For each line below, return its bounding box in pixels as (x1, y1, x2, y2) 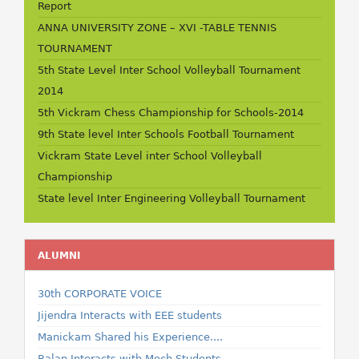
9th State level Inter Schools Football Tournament (38, 128, 294, 140)
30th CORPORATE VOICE (38, 288, 162, 300)
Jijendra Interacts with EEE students (38, 309, 222, 321)
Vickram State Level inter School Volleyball (38, 150, 262, 162)
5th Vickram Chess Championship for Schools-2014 (38, 107, 304, 119)
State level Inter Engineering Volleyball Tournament (38, 192, 305, 204)
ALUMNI (38, 250, 80, 261)
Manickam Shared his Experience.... (38, 331, 223, 343)
